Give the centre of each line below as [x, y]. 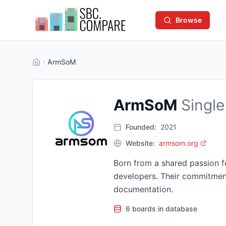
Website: [140, 143]
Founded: [141, 127]
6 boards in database [161, 209]
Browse [189, 20]
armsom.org [179, 143]
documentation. [143, 189]
